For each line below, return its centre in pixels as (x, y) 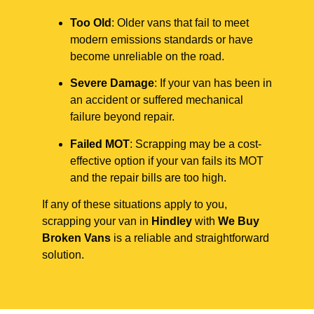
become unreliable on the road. (147, 56)
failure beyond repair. (122, 117)
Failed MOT (100, 144)
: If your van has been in (213, 83)
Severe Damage (112, 83)
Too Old (91, 22)
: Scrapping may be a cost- (196, 144)
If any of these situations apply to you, (135, 205)
